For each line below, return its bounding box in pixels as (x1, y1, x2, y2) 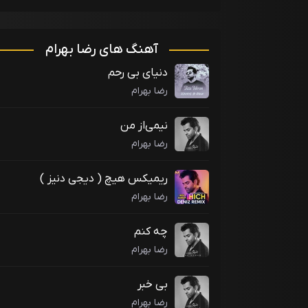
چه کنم (134, 224, 168, 240)
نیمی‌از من (120, 118, 168, 134)
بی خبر (137, 277, 168, 293)
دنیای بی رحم (108, 65, 168, 81)
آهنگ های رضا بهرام (45, 41, 158, 59)
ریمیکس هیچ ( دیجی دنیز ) (40, 171, 168, 187)
